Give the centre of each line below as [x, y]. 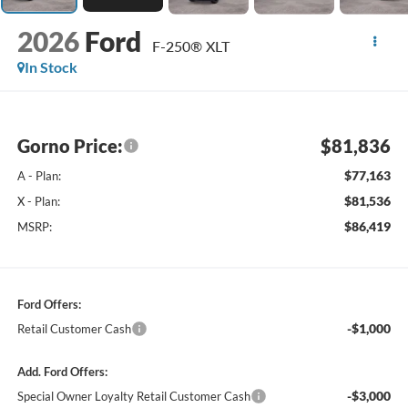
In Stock [51, 66]
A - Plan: [39, 176]
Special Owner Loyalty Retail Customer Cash [133, 397]
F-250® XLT [190, 46]
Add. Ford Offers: [62, 372]
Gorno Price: [70, 146]
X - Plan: [38, 202]
